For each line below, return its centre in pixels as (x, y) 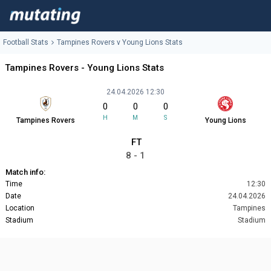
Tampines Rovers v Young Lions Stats (120, 43)
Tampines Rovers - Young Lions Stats (84, 68)
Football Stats (26, 43)
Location (20, 208)
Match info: (25, 172)
